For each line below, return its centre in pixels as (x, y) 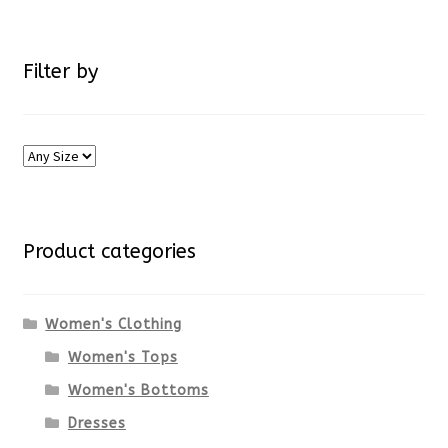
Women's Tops (122, 358)
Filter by (60, 71)
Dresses (96, 424)
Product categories (109, 252)
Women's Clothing (114, 325)
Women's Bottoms (138, 391)
